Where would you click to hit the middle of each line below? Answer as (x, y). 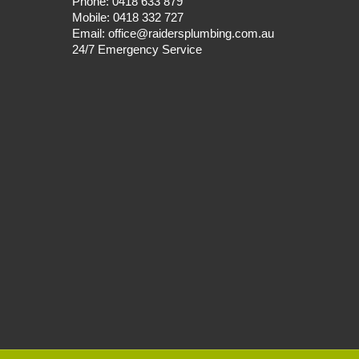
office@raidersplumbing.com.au (191, 33)
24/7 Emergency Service (137, 49)
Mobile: (91, 17)
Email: (90, 33)
